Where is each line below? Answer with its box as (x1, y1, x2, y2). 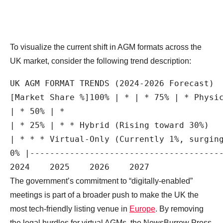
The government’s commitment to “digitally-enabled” (10, 177, 193, 186)
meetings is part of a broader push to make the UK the (10, 191, 199, 200)
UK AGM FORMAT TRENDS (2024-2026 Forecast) (10, 79, 214, 89)
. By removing (155, 205, 204, 214)
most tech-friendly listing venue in (10, 205, 129, 214)
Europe (129, 205, 155, 214)
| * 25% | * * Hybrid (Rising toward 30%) (10, 120, 209, 130)
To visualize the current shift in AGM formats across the (10, 43, 202, 52)
